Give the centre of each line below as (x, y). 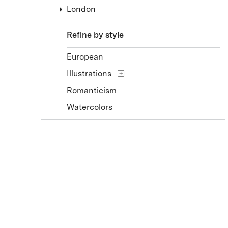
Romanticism (92, 90)
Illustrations (89, 74)
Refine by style (95, 35)
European (85, 57)
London (81, 9)
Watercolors (90, 107)
